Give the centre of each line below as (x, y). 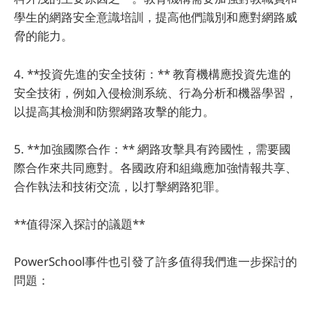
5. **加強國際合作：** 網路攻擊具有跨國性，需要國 (152, 149)
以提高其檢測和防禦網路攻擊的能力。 (114, 111)
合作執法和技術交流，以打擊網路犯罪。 (120, 186)
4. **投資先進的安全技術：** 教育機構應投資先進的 (152, 74)
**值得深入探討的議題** (79, 224)
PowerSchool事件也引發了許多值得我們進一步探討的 (155, 262)
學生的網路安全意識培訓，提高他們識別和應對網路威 (155, 17)
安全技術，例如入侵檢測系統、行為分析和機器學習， (155, 92)
